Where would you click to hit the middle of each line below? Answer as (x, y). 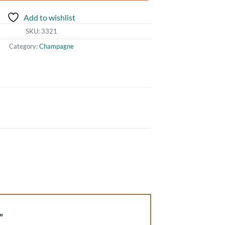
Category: (24, 46)
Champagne (56, 46)
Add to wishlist (50, 17)
